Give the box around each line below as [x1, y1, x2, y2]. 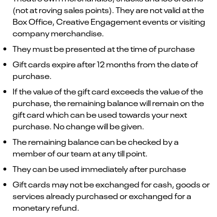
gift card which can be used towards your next [13, 108, 187, 120]
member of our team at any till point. [13, 147, 148, 158]
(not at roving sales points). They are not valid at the [13, 4, 204, 15]
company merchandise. [13, 27, 104, 38]
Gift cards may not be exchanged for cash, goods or [13, 178, 210, 189]
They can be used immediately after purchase [13, 163, 186, 174]
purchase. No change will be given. [13, 120, 144, 131]
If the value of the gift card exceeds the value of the [13, 85, 203, 96]
